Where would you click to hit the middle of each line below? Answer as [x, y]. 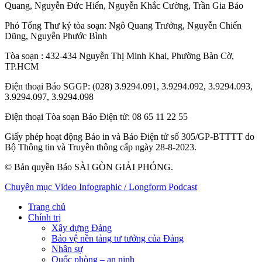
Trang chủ [47, 207]
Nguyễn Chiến [214, 26]
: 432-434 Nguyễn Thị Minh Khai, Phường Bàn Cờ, [137, 56]
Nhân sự [67, 249]
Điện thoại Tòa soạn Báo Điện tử [66, 117]
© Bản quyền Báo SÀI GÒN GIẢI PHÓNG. [89, 167]
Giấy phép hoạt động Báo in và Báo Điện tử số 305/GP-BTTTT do [130, 137]
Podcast [183, 187]
